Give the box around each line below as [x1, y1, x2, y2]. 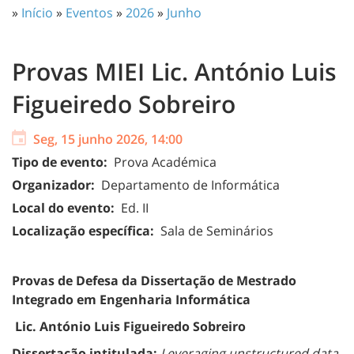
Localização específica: [12, 221, 157, 239]
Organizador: [12, 175, 98, 194]
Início [21, 3, 53, 21]
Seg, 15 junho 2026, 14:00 [33, 130, 183, 148]
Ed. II [118, 198, 149, 217]
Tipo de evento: [12, 153, 111, 171]
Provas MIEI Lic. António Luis [12, 55, 337, 88]
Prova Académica [111, 153, 217, 171]
